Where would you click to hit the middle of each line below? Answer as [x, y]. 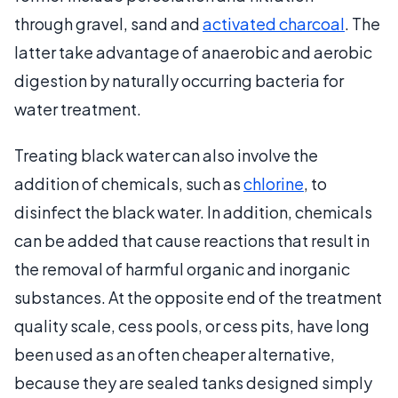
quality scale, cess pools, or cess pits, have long [192, 325]
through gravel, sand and [108, 23]
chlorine [274, 183]
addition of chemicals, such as [129, 183]
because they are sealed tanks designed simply [193, 382]
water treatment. [78, 108]
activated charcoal [274, 23]
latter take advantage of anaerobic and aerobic [193, 52]
